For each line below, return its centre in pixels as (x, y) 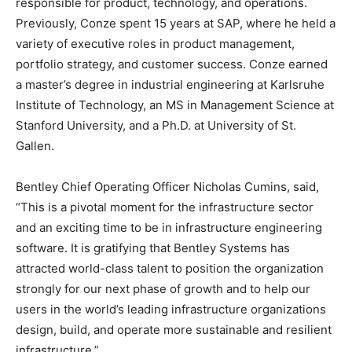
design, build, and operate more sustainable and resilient (174, 330)
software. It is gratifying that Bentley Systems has (153, 248)
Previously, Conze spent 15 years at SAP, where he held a (176, 24)
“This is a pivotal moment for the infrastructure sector (165, 207)
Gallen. (35, 146)
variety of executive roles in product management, (155, 44)
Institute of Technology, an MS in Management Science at (175, 105)
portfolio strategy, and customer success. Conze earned (172, 64)
